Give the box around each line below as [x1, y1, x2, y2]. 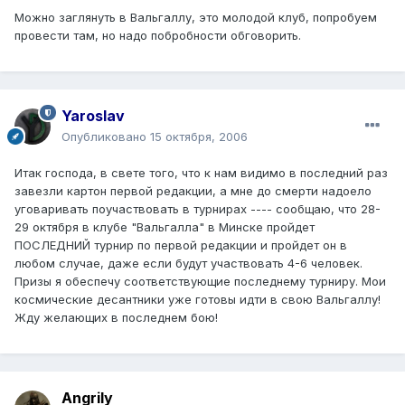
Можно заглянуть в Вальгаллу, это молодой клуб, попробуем [14, 9, 377, 24]
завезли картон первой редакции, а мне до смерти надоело [14, 183, 372, 198]
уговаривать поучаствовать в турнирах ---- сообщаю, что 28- [14, 201, 381, 216]
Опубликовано [61, 128, 150, 144]
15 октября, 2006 [150, 128, 248, 144]
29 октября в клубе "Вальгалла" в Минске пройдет [14, 219, 315, 234]
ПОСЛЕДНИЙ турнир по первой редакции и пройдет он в [14, 237, 347, 252]
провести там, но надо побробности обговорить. [14, 27, 301, 42]
